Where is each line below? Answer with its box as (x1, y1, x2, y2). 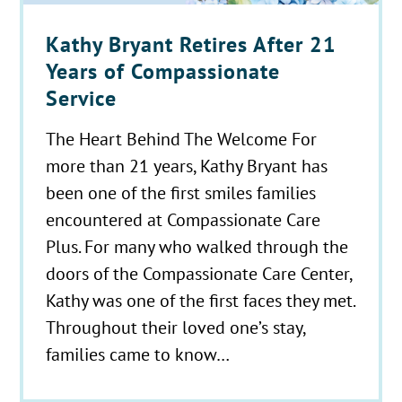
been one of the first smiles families (46, 180, 317, 204)
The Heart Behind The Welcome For (46, 127, 318, 150)
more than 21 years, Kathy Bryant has (46, 153, 328, 177)
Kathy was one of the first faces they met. (46, 288, 355, 311)
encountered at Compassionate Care (46, 207, 321, 231)
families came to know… (46, 342, 231, 365)
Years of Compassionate (46, 57, 281, 85)
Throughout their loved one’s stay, (46, 315, 306, 338)
